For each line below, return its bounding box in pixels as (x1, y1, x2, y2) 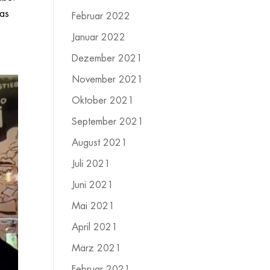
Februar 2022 (72, 11, 131, 21)
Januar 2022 (72, 33, 126, 42)
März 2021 (72, 243, 122, 253)
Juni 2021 (72, 180, 114, 190)
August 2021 (72, 138, 128, 148)
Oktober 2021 (72, 96, 134, 105)
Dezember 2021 (72, 54, 143, 63)
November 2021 (72, 75, 143, 84)
